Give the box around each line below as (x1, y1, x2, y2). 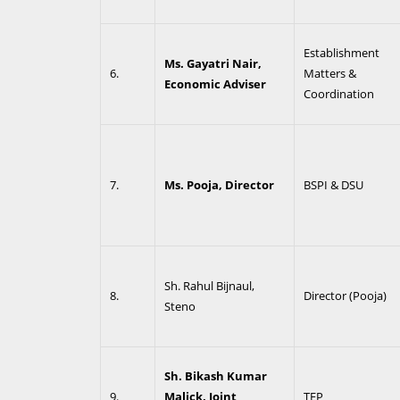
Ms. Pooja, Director (163, 177, 274, 193)
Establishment (303, 45, 379, 61)
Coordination (303, 86, 374, 102)
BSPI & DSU (303, 177, 363, 193)
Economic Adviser (163, 76, 266, 92)
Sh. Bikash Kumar (163, 368, 267, 384)
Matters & (303, 65, 356, 81)
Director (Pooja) (303, 287, 387, 304)
